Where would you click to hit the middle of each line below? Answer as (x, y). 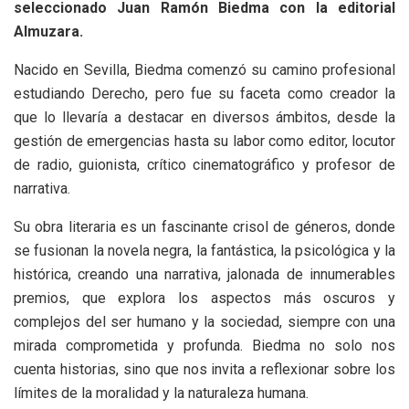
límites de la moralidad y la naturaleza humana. (161, 393)
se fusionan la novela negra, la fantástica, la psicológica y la (204, 251)
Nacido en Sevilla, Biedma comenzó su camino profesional (204, 70)
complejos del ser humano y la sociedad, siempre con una (204, 322)
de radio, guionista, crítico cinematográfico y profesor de (204, 165)
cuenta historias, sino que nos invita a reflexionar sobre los (204, 370)
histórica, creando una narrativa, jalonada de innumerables (204, 275)
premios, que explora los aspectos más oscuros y (204, 299)
